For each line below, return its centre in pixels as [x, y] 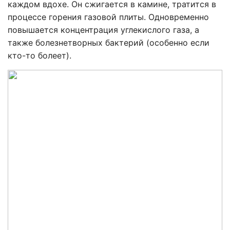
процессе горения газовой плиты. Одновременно [108, 17]
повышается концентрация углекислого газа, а [103, 30]
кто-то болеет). [40, 56]
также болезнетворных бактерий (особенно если [109, 43]
